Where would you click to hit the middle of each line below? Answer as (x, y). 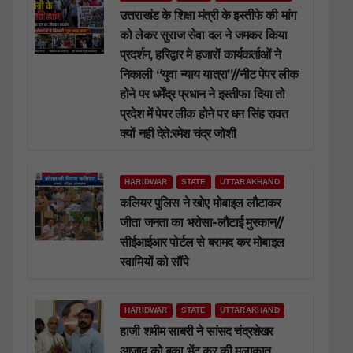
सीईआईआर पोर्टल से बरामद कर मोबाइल (202, 243)
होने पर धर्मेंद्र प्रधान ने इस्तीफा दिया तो (203, 95)
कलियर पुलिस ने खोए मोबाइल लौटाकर (201, 203)
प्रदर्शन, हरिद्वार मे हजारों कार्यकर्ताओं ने (200, 55)
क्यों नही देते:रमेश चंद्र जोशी (178, 134)
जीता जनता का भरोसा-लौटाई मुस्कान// (202, 223)
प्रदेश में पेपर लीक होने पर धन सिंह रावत (204, 114)
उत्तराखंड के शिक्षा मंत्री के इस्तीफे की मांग (208, 16)
